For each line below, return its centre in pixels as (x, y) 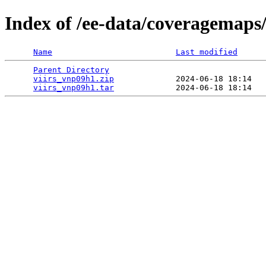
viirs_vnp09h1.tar (74, 87)
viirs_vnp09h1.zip (74, 78)
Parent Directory (71, 69)
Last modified (207, 52)
